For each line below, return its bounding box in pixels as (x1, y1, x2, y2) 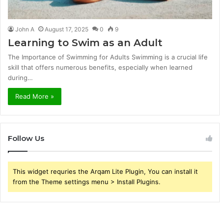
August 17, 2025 (45, 25, 88, 33)
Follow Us (8, 133, 44, 143)
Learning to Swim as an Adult (8, 36, 163, 49)
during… (8, 73, 33, 82)
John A (15, 25, 34, 33)
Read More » (15, 92, 54, 100)
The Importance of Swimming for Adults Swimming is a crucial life (8, 53, 208, 61)
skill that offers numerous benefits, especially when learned (8, 63, 192, 71)
